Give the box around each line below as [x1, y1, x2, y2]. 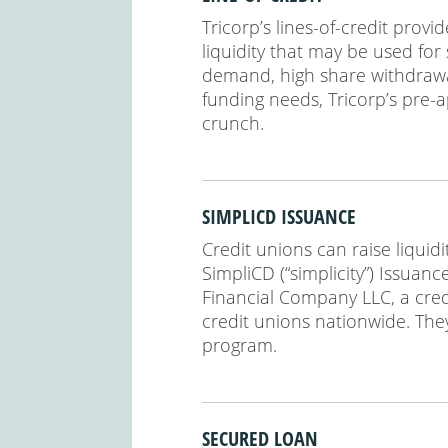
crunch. [202, 111, 264, 135]
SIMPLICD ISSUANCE [202, 203, 356, 230]
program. [202, 333, 277, 357]
